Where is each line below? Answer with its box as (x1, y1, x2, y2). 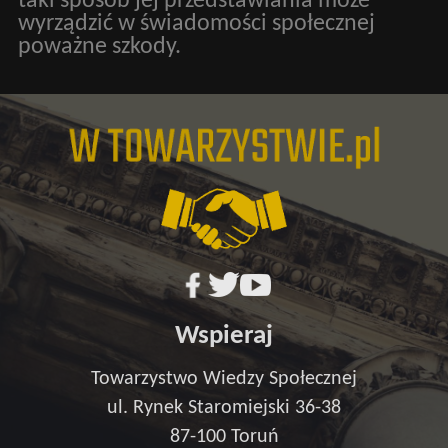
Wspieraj (175, 322, 273, 351)
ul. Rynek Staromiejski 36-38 (107, 397, 341, 418)
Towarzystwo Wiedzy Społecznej (91, 368, 357, 389)
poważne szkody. (17, 34, 181, 59)
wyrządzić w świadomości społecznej (17, 11, 375, 36)
